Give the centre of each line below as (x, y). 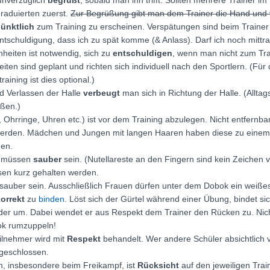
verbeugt (102, 93)
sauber (47, 159)
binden (52, 199)
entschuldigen (143, 53)
